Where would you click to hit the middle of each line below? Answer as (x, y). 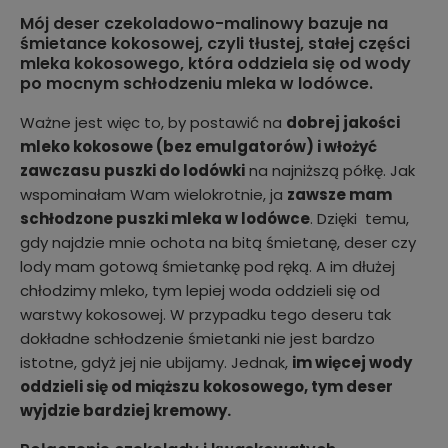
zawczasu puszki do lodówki (132, 171)
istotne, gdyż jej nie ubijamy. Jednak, (156, 363)
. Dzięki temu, (359, 219)
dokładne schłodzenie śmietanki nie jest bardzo (197, 339)
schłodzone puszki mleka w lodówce (165, 219)
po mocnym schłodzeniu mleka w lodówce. (196, 84)
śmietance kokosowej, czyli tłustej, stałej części (215, 44)
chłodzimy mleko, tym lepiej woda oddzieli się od (200, 291)
